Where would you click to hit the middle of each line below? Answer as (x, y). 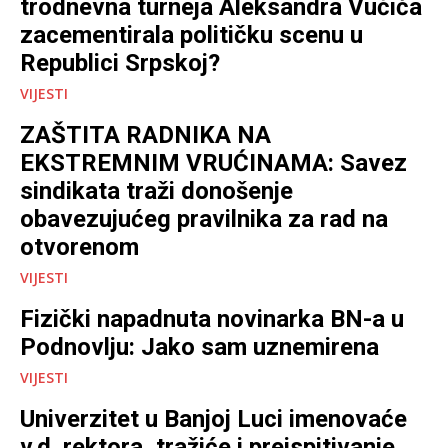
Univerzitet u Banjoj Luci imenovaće (213, 418)
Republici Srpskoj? (120, 62)
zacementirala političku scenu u (191, 34)
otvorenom (79, 246)
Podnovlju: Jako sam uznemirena (199, 346)
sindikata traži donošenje (156, 190)
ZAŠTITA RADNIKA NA (145, 134)
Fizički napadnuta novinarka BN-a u (212, 318)
